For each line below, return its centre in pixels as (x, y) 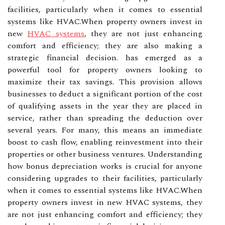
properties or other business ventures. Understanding (105, 154)
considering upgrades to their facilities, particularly (105, 178)
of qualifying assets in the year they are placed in (105, 106)
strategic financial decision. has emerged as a (105, 58)
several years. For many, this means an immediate (105, 130)
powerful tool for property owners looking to (105, 70)
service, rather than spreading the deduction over (105, 118)
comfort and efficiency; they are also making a (105, 45)
